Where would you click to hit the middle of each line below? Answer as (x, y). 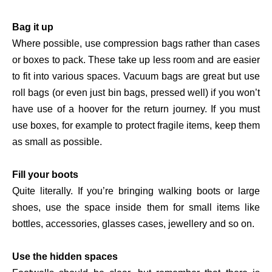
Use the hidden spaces (65, 257)
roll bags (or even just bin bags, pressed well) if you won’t (136, 93)
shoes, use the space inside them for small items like (136, 208)
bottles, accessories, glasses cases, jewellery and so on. (133, 224)
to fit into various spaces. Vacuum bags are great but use (136, 76)
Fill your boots (45, 175)
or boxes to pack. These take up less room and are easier (136, 60)
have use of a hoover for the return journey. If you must (136, 109)
